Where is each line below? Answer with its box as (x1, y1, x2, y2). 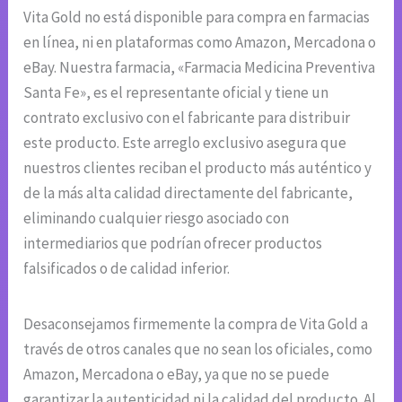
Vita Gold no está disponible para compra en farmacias (23, 6, 371, 27)
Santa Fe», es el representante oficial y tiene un (23, 82, 329, 102)
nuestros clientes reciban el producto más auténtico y (23, 157, 372, 178)
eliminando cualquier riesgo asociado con (23, 207, 290, 228)
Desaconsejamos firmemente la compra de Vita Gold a (23, 313, 369, 334)
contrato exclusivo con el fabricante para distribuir (23, 107, 351, 127)
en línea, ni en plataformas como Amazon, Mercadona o (23, 31, 377, 52)
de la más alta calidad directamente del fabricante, (23, 182, 354, 203)
